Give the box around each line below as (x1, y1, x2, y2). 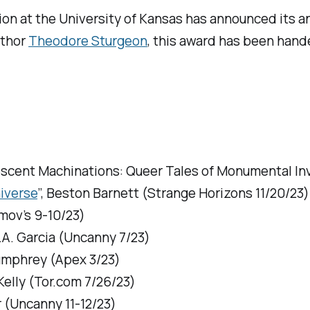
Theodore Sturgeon (28, 32, 148, 51)
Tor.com (34, 273, 85, 291)
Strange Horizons (147, 184, 253, 203)
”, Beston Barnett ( (37, 184, 148, 203)
